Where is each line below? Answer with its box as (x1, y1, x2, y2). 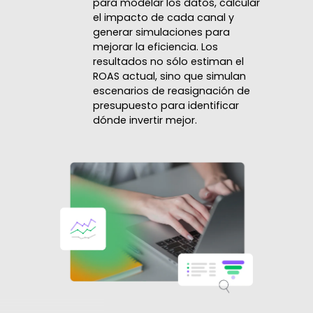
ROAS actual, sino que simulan (92, 68, 246, 83)
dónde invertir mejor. (92, 112, 197, 127)
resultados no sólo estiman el (92, 54, 244, 68)
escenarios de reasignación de (92, 83, 250, 98)
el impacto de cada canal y (92, 10, 234, 24)
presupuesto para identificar (92, 98, 239, 112)
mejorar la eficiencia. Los (92, 39, 218, 54)
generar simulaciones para (92, 24, 230, 39)
